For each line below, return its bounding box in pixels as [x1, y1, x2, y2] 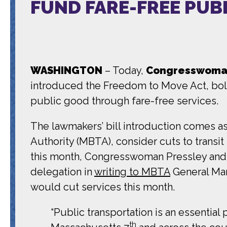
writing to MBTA [94, 165, 170, 178]
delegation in [30, 165, 94, 178]
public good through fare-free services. [30, 94, 218, 107]
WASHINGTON [30, 64, 102, 77]
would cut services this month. [30, 180, 175, 193]
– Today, [102, 64, 146, 77]
